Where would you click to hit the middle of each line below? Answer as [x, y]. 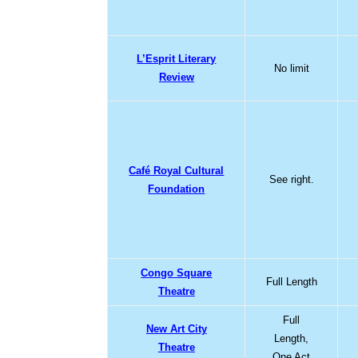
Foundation [177, 189]
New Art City [176, 328]
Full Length [291, 281]
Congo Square [177, 272]
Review [176, 77]
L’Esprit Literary [177, 58]
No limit [291, 68]
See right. [291, 179]
